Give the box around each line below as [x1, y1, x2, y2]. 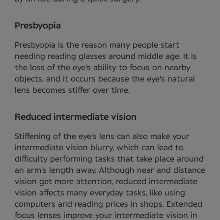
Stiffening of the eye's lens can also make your [15, 132, 190, 140]
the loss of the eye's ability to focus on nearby [15, 63, 191, 72]
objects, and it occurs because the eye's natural [15, 75, 195, 83]
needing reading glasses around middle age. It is [15, 52, 197, 60]
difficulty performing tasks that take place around [15, 155, 204, 163]
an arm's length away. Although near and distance [15, 166, 205, 174]
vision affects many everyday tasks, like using [15, 189, 185, 197]
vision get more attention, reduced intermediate [15, 177, 197, 186]
